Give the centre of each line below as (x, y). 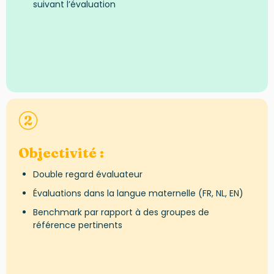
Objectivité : (61, 153)
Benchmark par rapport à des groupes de (121, 212)
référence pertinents (77, 225)
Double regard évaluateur (87, 175)
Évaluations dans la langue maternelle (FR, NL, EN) (138, 193)
